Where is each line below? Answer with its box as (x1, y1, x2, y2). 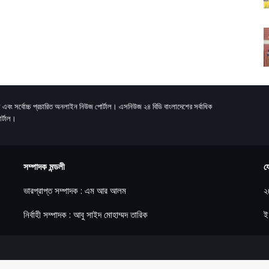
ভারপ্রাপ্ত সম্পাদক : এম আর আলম (23, 184, 126, 196)
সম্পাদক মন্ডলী (23, 160, 65, 172)
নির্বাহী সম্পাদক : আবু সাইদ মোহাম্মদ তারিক (23, 208, 148, 220)
